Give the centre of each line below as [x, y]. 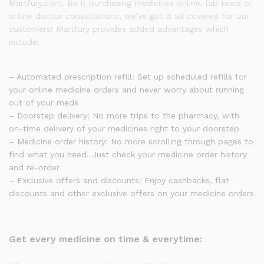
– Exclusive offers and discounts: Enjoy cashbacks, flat [119, 180]
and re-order [34, 167]
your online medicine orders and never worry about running [126, 90]
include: [24, 42]
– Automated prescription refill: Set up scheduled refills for [128, 77]
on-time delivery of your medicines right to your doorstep [124, 128]
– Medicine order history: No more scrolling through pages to [131, 141]
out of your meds [44, 103]
